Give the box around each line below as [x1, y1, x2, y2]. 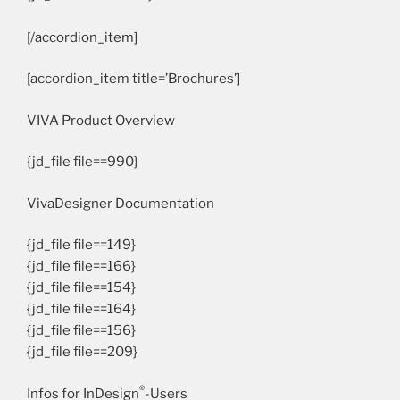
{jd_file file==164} [27, 301, 136, 317]
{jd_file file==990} [27, 154, 138, 170]
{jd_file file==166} [27, 258, 136, 274]
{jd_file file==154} [27, 279, 136, 296]
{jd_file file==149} [27, 237, 136, 253]
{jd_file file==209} [27, 344, 137, 360]
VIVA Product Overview [27, 112, 175, 129]
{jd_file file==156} [27, 322, 136, 338]
